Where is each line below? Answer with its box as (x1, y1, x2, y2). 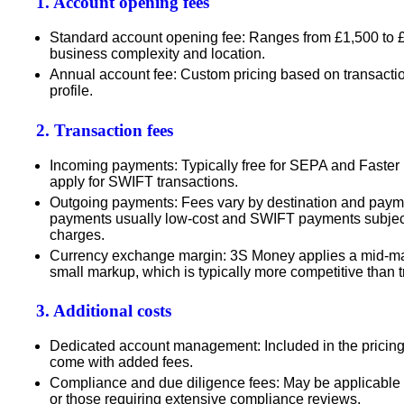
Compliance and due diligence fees (50, 374, 276, 390)
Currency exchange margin (50, 247, 223, 263)
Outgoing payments (50, 194, 174, 210)
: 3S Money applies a (223, 247, 361, 263)
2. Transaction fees (36, 120, 173, 140)
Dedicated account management (50, 337, 257, 353)
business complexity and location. (50, 46, 265, 62)
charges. (50, 226, 105, 243)
